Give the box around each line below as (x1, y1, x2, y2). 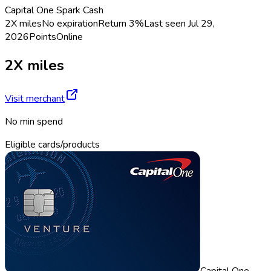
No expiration (42, 17, 98, 31)
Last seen (144, 17, 188, 31)
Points (29, 30, 56, 44)
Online (56, 30, 83, 44)
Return (98, 17, 129, 31)
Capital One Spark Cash (5, 4, 103, 18)
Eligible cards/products (5, 138, 100, 152)
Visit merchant (5, 92, 65, 106)
